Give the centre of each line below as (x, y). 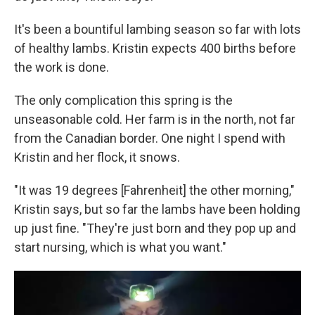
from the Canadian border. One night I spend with (150, 138)
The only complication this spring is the (123, 100)
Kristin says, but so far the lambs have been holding (157, 209)
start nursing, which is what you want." (120, 247)
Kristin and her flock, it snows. (97, 157)
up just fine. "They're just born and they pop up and (155, 228)
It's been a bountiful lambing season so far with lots (157, 29)
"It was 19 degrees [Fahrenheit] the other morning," (154, 190)
